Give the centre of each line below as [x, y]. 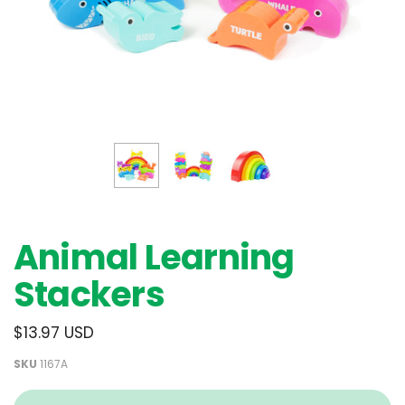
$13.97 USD [54, 333]
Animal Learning [154, 257]
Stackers [89, 294]
